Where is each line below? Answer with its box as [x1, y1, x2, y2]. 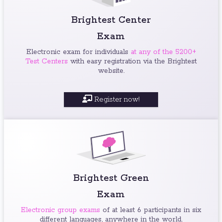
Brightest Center [71, 14, 151, 26]
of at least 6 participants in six [100, 205, 201, 215]
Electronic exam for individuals [26, 47, 131, 56]
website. [98, 66, 124, 75]
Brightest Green [73, 172, 149, 184]
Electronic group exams [21, 205, 100, 215]
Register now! [92, 95, 140, 104]
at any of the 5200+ [130, 47, 196, 56]
